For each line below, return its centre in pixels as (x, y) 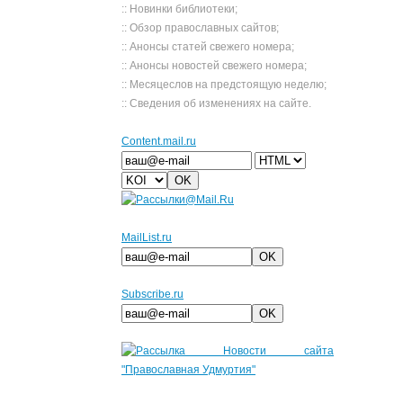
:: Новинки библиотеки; (179, 9)
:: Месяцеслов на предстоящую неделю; (224, 85)
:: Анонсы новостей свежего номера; (214, 66)
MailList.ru (147, 237)
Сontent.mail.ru (159, 141)
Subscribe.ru (152, 294)
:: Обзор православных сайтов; (200, 28)
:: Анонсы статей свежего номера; (208, 47)
